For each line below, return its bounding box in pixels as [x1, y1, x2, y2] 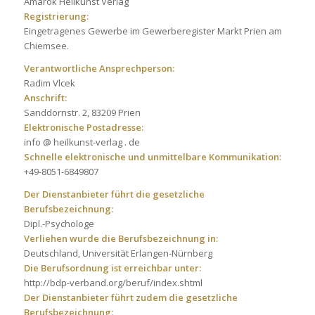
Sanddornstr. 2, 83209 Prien [23, 106, 141, 120]
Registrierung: [23, 10, 89, 23]
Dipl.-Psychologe [23, 217, 94, 231]
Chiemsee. [23, 39, 69, 53]
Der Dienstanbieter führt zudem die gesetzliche [23, 291, 238, 304]
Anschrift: [23, 91, 67, 105]
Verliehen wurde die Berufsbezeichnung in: [23, 232, 218, 245]
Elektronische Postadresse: [23, 121, 143, 134]
